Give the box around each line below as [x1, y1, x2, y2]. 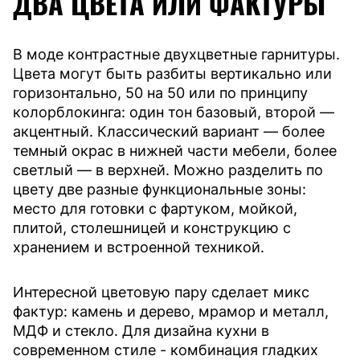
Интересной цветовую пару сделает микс [13, 283, 309, 301]
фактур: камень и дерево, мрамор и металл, [13, 302, 329, 320]
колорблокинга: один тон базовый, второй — [13, 103, 334, 121]
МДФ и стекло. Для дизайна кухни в [13, 321, 269, 339]
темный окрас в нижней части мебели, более [13, 141, 337, 159]
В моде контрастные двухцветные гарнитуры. [13, 45, 340, 63]
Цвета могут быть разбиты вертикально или [13, 64, 332, 82]
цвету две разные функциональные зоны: [13, 180, 306, 198]
